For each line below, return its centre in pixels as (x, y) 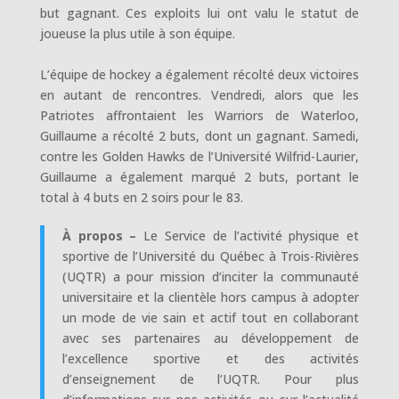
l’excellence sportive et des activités (211, 358)
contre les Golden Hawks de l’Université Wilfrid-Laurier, (199, 156)
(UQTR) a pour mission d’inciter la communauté (211, 276)
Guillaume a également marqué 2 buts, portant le (199, 176)
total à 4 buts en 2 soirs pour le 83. (141, 197)
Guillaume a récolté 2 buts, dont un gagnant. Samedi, (199, 135)
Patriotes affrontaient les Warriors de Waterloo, (199, 115)
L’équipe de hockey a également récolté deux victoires (199, 74)
